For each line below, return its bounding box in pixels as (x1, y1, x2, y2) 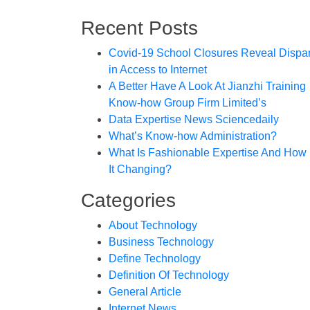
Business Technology (109, 236, 214, 248)
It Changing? (109, 163, 172, 175)
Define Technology (109, 253, 201, 264)
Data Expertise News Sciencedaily (109, 113, 279, 125)
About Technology (109, 219, 197, 231)
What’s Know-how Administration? (109, 130, 277, 142)
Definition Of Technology (109, 269, 229, 281)
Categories (81, 190, 176, 211)
